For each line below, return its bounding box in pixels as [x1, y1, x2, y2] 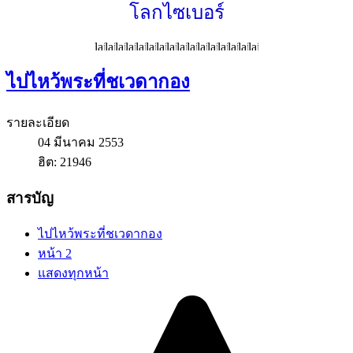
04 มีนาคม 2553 [38, 135, 124, 149]
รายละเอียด [6, 115, 69, 129]
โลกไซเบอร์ [128, 2, 225, 23]
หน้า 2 [38, 247, 72, 261]
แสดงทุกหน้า [38, 266, 109, 281]
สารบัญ [6, 189, 54, 206]
